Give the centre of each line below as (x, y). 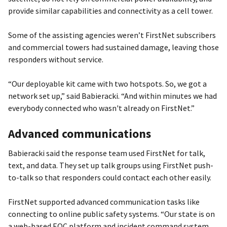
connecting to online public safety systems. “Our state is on (111, 214)
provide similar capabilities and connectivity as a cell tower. (110, 10)
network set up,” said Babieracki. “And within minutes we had (112, 96)
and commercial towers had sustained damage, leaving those (113, 47)
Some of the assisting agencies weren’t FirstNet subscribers (112, 35)
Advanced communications (80, 133)
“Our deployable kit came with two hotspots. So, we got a (107, 83)
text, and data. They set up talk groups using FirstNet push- (111, 165)
